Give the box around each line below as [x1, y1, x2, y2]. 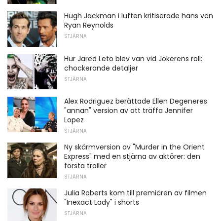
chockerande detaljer [64, 63, 138, 73]
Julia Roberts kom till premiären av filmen [64, 188, 207, 198]
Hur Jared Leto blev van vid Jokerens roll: [64, 53, 202, 64]
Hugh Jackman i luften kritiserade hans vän [64, 11, 213, 21]
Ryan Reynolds [64, 20, 113, 31]
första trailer [64, 161, 107, 171]
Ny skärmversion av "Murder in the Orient [64, 142, 205, 152]
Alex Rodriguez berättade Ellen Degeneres [64, 96, 207, 107]
